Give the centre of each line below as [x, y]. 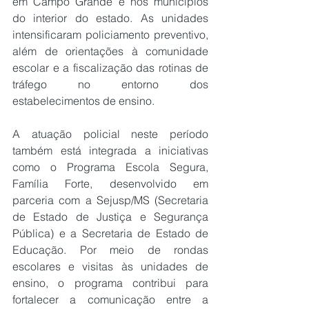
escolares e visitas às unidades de [110, 266]
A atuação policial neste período [110, 133]
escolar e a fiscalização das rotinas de [110, 67]
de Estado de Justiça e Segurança [110, 216]
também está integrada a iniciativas [110, 150]
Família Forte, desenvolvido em [110, 183]
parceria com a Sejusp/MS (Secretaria [110, 200]
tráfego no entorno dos [110, 84]
